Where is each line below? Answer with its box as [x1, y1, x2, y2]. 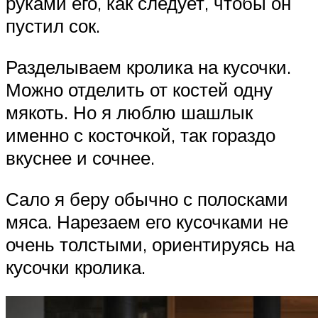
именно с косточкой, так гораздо [6, 123, 275, 146]
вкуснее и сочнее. [6, 146, 155, 169]
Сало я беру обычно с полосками [6, 187, 288, 210]
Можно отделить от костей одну [6, 77, 273, 101]
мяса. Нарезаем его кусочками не [6, 209, 288, 233]
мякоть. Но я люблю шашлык [6, 100, 253, 124]
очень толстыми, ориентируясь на [6, 232, 295, 256]
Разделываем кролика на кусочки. [6, 55, 291, 78]
